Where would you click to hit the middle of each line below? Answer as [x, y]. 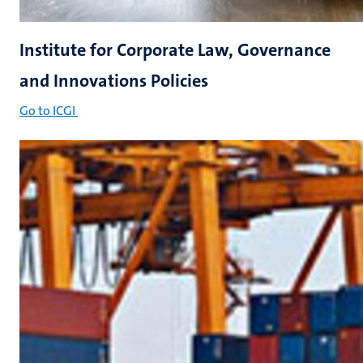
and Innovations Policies [114, 81]
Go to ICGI [47, 111]
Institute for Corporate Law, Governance [175, 50]
